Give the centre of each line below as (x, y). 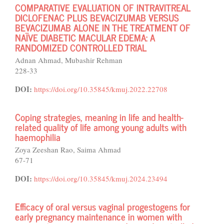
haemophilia (38, 137)
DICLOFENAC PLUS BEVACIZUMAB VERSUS (97, 17)
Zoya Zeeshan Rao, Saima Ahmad (68, 149)
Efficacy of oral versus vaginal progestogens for (102, 206)
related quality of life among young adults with (101, 127)
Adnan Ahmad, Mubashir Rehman (69, 60)
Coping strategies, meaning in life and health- (99, 117)
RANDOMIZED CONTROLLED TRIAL (81, 47)
